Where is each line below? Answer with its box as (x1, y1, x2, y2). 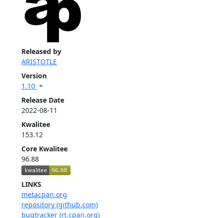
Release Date (21, 95, 64, 105)
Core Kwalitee (21, 144, 68, 154)
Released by (21, 47, 61, 56)
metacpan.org (21, 189, 67, 199)
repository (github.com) (21, 200, 98, 209)
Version (21, 71, 47, 81)
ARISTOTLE (21, 57, 57, 67)
